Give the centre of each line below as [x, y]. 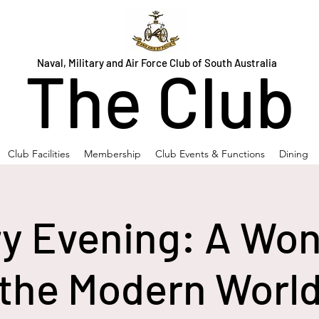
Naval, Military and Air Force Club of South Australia [157, 63]
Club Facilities [38, 154]
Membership [112, 154]
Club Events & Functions [210, 154]
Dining [293, 154]
